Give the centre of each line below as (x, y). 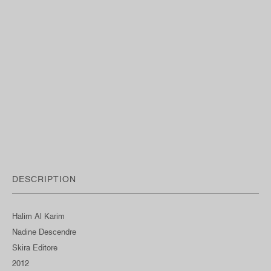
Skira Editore (36, 247)
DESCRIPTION (44, 179)
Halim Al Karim (38, 216)
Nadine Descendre (44, 232)
